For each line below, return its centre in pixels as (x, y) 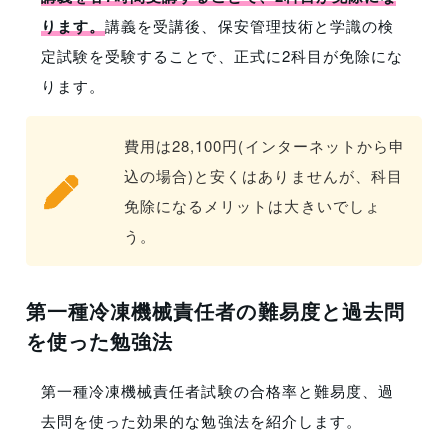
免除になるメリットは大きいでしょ (252, 206)
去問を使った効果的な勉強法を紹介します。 (201, 421)
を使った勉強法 (100, 341)
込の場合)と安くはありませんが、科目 (263, 176)
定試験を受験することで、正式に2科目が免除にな (222, 56)
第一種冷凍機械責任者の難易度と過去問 (215, 311)
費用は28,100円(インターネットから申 (264, 146)
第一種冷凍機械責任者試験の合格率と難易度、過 (217, 391)
